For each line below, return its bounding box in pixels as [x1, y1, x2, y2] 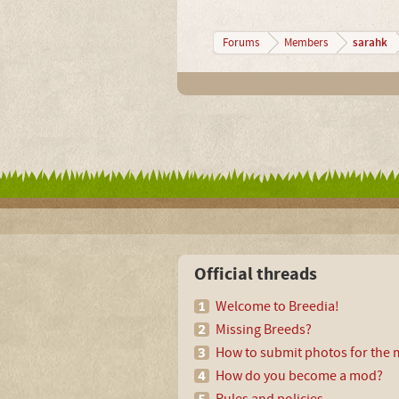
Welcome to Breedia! [216, 297, 339, 315]
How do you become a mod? [216, 367, 383, 385]
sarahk [352, 35, 387, 51]
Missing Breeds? [216, 321, 312, 338]
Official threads [194, 263, 317, 287]
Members [283, 36, 328, 50]
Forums [222, 36, 259, 50]
